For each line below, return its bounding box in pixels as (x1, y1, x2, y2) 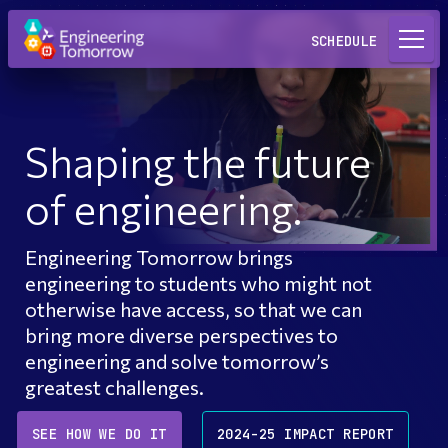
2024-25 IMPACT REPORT (216, 425, 394, 444)
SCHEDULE (310, 31, 378, 50)
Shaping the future (25, 135, 371, 188)
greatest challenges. (25, 375, 204, 400)
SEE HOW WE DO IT (32, 425, 167, 444)
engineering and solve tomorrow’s (25, 349, 329, 374)
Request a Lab (38, 8, 136, 26)
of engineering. (25, 182, 302, 235)
